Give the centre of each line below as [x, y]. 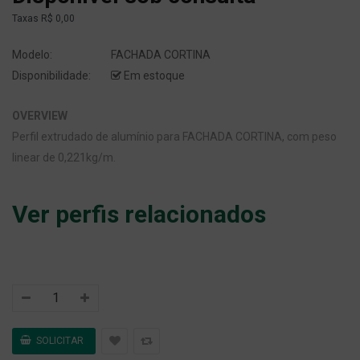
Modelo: [32, 55]
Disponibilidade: [51, 76]
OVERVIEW [40, 116]
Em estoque [153, 76]
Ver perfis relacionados [139, 215]
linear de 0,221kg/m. [64, 158]
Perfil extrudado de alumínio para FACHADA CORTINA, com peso [174, 137]
